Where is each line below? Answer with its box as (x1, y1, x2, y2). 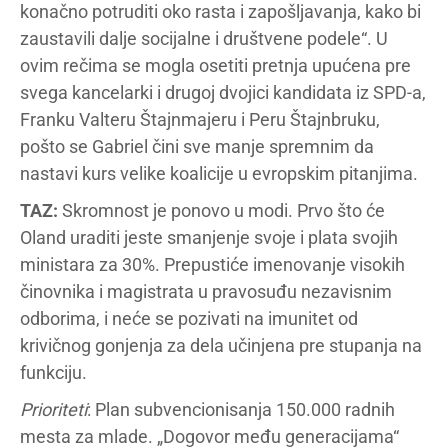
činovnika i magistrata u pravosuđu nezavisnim (20, 280, 392, 302)
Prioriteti (20, 398, 87, 420)
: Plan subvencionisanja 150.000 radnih (87, 398, 395, 420)
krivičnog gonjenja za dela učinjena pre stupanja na (20, 334, 422, 356)
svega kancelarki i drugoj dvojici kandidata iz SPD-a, (20, 81, 426, 103)
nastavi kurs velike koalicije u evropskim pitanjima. (20, 162, 418, 184)
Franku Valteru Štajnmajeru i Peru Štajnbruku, (20, 108, 380, 130)
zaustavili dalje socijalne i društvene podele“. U (20, 27, 388, 49)
